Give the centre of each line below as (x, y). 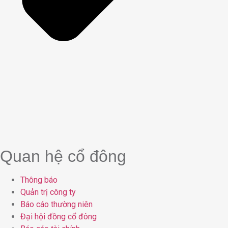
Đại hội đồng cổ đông (59, 216)
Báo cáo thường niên (56, 204)
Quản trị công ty (48, 192)
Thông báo (39, 180)
